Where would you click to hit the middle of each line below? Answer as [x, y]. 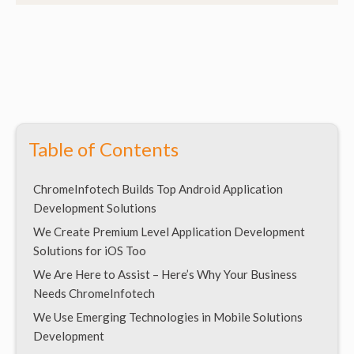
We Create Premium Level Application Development [169, 231]
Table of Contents [104, 149]
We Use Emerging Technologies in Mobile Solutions [168, 316]
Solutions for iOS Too [90, 250]
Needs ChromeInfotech [94, 293]
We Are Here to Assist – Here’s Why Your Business [165, 274]
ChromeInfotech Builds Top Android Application [158, 188]
